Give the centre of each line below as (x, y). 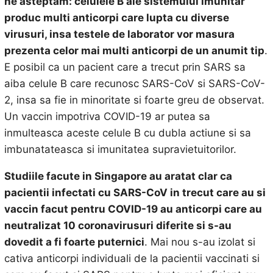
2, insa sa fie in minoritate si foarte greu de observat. (134, 100)
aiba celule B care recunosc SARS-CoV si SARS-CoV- (134, 83)
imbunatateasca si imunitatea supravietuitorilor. (120, 149)
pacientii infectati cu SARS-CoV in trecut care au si (135, 193)
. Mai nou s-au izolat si (200, 242)
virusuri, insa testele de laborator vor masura (119, 34)
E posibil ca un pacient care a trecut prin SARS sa (125, 67)
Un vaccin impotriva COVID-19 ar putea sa (107, 116)
